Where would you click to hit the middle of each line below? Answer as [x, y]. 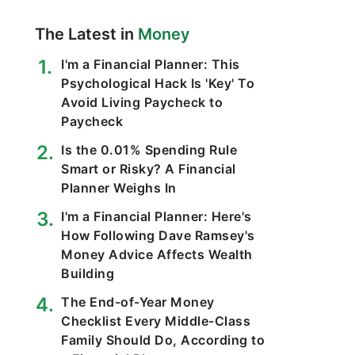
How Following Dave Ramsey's [158, 235]
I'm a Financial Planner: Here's [157, 216]
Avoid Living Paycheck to [142, 102]
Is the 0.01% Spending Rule [149, 150]
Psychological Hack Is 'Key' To [158, 83]
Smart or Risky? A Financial [149, 169]
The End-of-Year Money [138, 302]
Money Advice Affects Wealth [157, 254]
